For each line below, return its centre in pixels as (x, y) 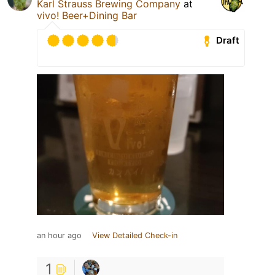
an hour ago (59, 235)
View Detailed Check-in (135, 235)
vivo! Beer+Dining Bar (87, 15)
